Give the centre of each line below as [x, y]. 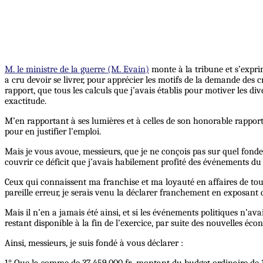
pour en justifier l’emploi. [53, 132]
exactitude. [26, 101]
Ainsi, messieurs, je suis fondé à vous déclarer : [94, 243]
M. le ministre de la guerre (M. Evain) [77, 70]
